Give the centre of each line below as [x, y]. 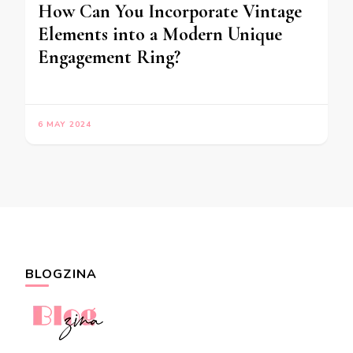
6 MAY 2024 [65, 125]
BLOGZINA [61, 275]
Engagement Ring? [109, 58]
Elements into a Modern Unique [160, 35]
